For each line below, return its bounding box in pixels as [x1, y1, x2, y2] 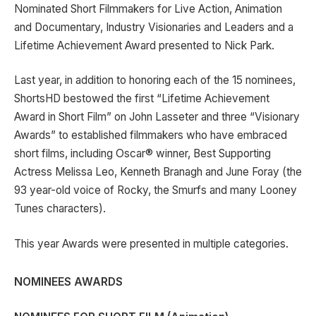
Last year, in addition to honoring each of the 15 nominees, [14, 73, 296, 87]
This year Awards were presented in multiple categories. [14, 236, 288, 250]
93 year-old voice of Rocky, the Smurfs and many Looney [14, 183, 297, 197]
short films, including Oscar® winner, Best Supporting [14, 147, 271, 161]
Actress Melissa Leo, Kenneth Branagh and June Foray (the [14, 165, 302, 179]
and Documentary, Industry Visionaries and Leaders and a [14, 20, 293, 34]
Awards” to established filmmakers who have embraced [14, 128, 287, 142]
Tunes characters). [14, 202, 106, 216]
